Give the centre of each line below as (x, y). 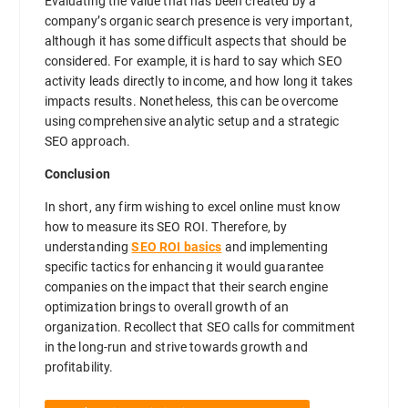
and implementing (275, 247)
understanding (88, 247)
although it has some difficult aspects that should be (195, 41)
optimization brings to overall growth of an (167, 307)
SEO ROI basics (177, 247)
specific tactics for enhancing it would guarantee (184, 267)
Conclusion (77, 174)
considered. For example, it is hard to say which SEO (193, 61)
